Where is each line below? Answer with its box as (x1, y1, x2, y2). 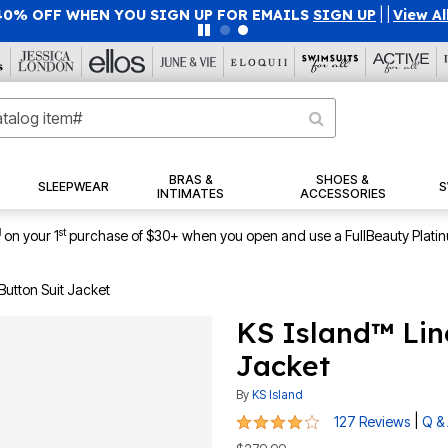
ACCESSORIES (299, 186, 386, 202)
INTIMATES (157, 186, 225, 202)
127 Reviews (334, 413, 410, 431)
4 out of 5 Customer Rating (235, 409, 425, 430)
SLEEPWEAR (37, 179, 109, 195)
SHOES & (316, 172, 370, 188)
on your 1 (4, 227, 59, 245)
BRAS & (168, 172, 213, 188)
